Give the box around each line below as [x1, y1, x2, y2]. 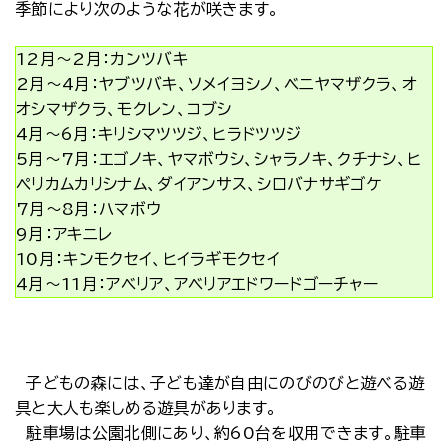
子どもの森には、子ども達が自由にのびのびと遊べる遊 [15, 375, 425, 391]
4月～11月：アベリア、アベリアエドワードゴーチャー [16, 276, 379, 292]
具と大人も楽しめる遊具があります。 [15, 400, 278, 416]
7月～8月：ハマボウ [16, 201, 162, 217]
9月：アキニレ [16, 226, 113, 242]
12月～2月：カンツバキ [16, 51, 188, 67]
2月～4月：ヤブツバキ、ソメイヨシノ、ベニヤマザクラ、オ [16, 76, 417, 92]
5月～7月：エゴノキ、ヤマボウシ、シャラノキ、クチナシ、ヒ [16, 151, 422, 167]
